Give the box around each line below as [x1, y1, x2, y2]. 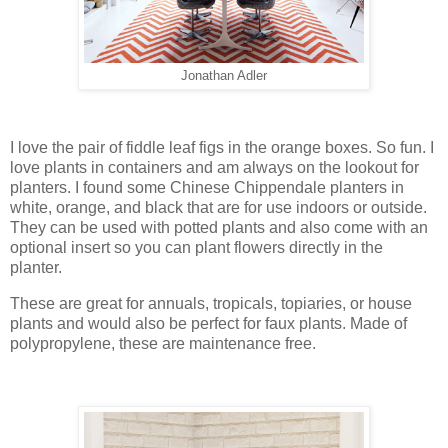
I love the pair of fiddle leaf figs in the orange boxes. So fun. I [10, 139, 434, 157]
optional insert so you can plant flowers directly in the [10, 239, 383, 257]
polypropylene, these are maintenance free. [10, 335, 316, 353]
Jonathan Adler [181, 69, 267, 84]
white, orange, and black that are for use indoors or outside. [10, 199, 427, 217]
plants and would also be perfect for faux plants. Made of [10, 315, 407, 333]
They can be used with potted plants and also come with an [10, 219, 428, 237]
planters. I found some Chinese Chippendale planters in [10, 179, 404, 197]
